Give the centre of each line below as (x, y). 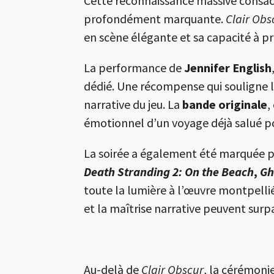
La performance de (133, 68)
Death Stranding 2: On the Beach (169, 172)
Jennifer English (227, 68)
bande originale (225, 105)
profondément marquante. (155, 19)
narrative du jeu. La (133, 105)
